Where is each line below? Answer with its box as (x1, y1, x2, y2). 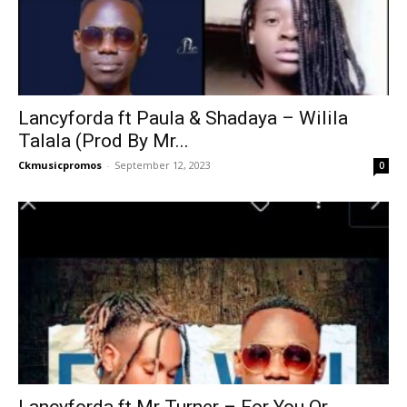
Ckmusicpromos (18, 158, 102, 173)
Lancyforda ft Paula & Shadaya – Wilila (18, 107, 348, 130)
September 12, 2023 (114, 158, 211, 173)
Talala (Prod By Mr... (18, 130, 189, 153)
